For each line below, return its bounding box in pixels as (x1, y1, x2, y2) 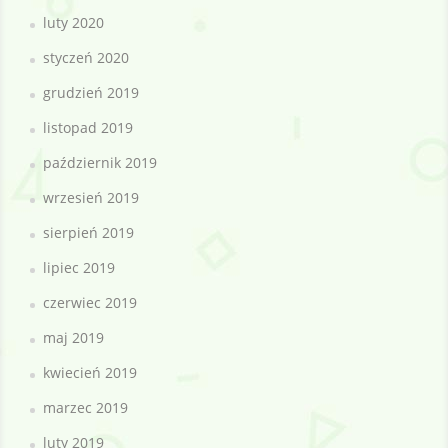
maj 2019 (43, 327, 104, 347)
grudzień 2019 (43, 82, 139, 102)
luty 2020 (43, 12, 104, 32)
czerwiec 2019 (43, 292, 137, 312)
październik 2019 (43, 152, 157, 172)
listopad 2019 (43, 117, 133, 137)
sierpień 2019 (43, 222, 134, 242)
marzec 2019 (43, 397, 128, 417)
